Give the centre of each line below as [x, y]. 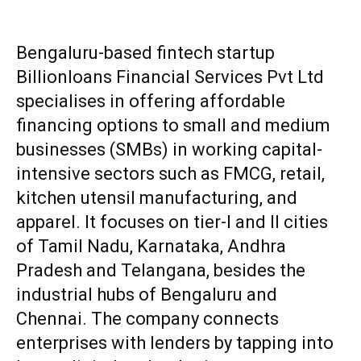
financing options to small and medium [173, 125]
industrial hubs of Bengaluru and [147, 294]
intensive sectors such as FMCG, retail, [170, 173]
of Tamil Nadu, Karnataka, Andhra [151, 246]
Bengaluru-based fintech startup [145, 52]
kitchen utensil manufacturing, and [157, 197]
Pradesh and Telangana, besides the [161, 270]
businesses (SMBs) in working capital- [169, 149]
